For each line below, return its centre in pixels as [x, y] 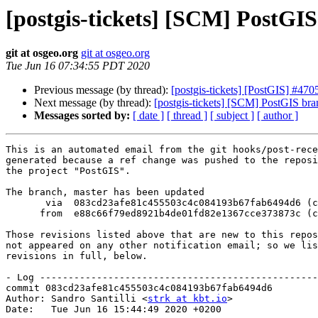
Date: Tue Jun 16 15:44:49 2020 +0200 [114, 309]
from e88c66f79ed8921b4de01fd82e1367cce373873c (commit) [23, 214]
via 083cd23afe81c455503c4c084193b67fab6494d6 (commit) [26, 203]
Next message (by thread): [94, 103]
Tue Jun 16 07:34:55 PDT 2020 [78, 66]
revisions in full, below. [77, 256]
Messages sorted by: [82, 116]
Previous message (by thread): [103, 90]
